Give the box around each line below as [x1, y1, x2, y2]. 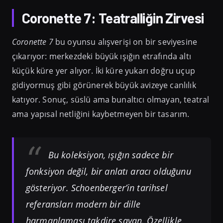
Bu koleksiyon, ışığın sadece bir [48, 149, 173, 161]
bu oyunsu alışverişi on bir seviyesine [53, 36, 198, 47]
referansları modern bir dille [26, 198, 141, 211]
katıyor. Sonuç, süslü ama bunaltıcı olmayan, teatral [12, 94, 210, 105]
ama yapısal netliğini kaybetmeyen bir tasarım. [12, 108, 190, 119]
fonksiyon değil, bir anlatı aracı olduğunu [26, 165, 191, 178]
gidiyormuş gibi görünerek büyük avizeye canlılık [12, 79, 196, 91]
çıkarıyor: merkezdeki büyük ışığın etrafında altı [12, 50, 191, 62]
